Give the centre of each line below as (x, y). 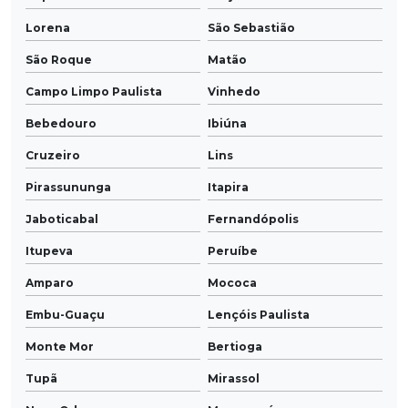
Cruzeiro (53, 156)
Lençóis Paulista (259, 315)
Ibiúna (227, 124)
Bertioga (235, 347)
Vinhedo (234, 92)
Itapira (228, 188)
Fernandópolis (253, 219)
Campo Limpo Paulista (94, 92)
